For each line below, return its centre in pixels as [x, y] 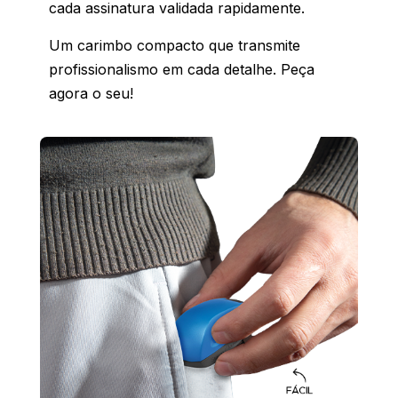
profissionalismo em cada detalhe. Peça [182, 70]
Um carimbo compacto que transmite [175, 46]
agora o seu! [91, 94]
